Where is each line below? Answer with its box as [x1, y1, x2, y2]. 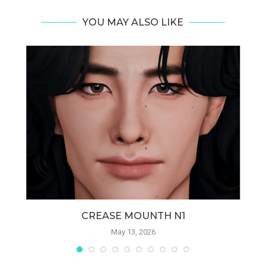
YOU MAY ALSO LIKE [83, 17, 183, 28]
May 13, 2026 [110, 227, 156, 236]
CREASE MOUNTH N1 [81, 210, 185, 221]
